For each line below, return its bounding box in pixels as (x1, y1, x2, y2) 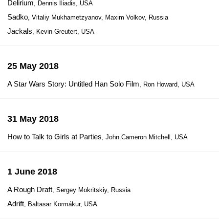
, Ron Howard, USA (139, 81, 195, 88)
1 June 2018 (7, 167, 57, 176)
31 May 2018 (7, 114, 59, 124)
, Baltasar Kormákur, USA (24, 200, 97, 208)
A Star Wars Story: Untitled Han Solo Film (7, 80, 139, 88)
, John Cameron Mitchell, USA (102, 133, 188, 141)
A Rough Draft (7, 185, 52, 194)
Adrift (7, 199, 24, 208)
